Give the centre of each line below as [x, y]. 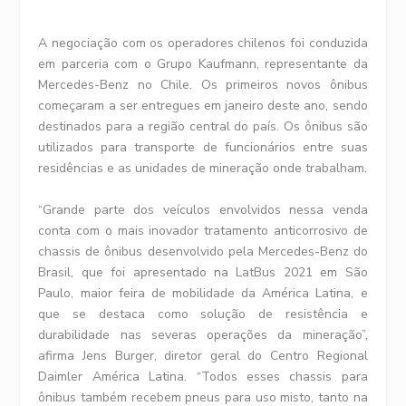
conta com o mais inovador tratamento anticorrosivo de [203, 230]
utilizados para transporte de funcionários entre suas [203, 148]
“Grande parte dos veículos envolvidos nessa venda [203, 209]
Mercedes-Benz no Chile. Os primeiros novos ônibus [203, 85]
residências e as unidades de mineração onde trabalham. [203, 169]
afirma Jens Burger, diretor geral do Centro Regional [203, 355]
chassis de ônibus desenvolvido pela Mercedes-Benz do [203, 251]
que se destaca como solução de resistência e [203, 314]
